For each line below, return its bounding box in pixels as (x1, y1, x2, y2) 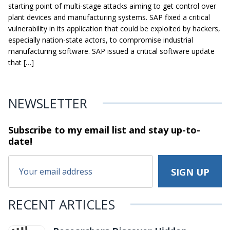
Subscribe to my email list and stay (8, 123, 168, 136)
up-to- (168, 123, 200, 136)
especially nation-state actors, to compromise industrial (8, 34, 193, 45)
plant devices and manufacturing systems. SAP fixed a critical (8, 12, 210, 22)
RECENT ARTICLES (8, 195, 115, 213)
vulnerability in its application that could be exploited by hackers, (8, 23, 220, 33)
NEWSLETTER (8, 94, 87, 112)
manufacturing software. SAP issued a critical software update (8, 46, 215, 56)
